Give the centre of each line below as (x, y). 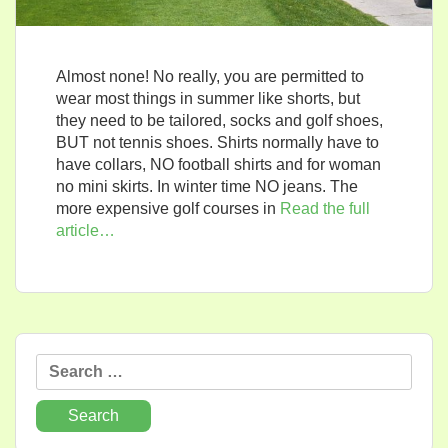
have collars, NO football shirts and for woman (218, 164)
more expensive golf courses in (166, 208)
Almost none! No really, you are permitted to (210, 76)
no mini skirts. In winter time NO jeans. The (207, 186)
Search (62, 363)
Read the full (323, 208)
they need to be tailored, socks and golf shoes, (219, 120)
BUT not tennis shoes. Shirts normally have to (217, 142)
